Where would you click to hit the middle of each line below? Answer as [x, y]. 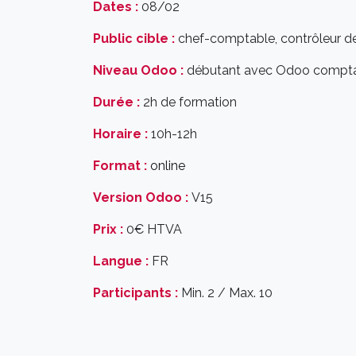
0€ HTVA [153, 230]
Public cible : [134, 39]
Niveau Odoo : [138, 71]
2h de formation [188, 103]
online [168, 166]
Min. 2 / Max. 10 [225, 293]
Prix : [108, 230]
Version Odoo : [141, 198]
